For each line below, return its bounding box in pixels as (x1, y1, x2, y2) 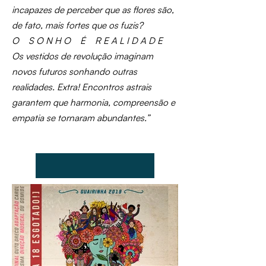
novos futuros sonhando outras (12, 66, 137, 77)
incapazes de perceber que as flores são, (12, 4, 174, 15)
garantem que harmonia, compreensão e (12, 97, 175, 108)
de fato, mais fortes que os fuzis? (12, 20, 143, 31)
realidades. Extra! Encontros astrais (12, 81, 151, 93)
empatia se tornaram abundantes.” (12, 112, 150, 123)
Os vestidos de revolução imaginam (12, 50, 153, 62)
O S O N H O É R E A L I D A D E (12, 35, 163, 46)
